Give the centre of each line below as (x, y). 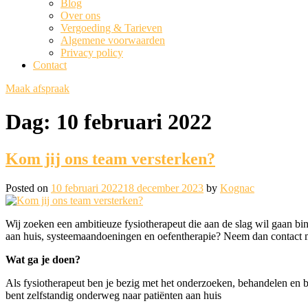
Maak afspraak (37, 88)
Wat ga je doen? (43, 259)
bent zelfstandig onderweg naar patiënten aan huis (113, 295)
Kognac (237, 188)
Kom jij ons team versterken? (110, 158)
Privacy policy (92, 53)
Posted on (28, 188)
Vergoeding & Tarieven (111, 28)
